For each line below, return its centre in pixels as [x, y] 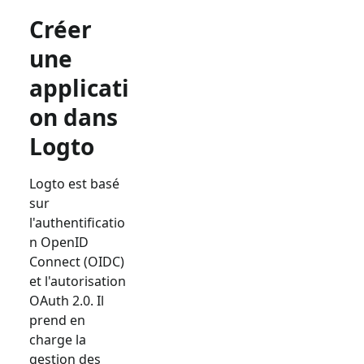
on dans [74, 117]
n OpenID [59, 242]
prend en [57, 320]
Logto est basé [74, 184]
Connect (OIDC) [77, 262]
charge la [58, 340]
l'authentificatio [77, 223]
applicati [79, 88]
